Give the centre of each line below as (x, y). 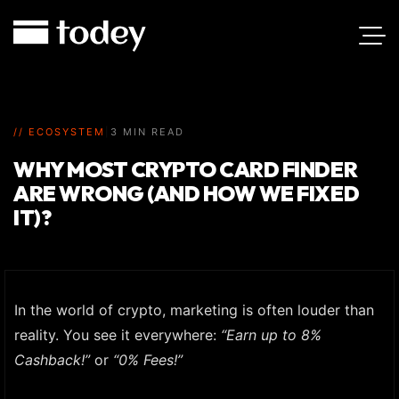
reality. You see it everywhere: (118, 335)
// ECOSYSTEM (59, 132)
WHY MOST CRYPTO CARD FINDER (186, 169)
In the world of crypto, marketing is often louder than (194, 310)
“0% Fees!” (148, 360)
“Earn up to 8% (271, 335)
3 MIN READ (147, 132)
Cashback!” (52, 360)
